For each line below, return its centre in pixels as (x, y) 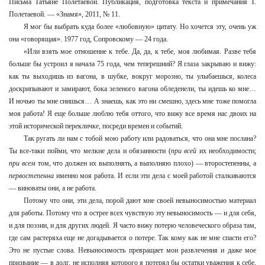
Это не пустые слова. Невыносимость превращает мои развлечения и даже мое (132, 250)
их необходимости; (227, 151)
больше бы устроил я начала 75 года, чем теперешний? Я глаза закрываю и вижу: (132, 64)
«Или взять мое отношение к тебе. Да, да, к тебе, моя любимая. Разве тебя (140, 51)
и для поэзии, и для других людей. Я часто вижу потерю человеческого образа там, (132, 225)
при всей (184, 151)
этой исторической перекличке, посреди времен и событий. (96, 126)
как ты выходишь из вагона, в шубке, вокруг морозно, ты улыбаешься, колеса (132, 76)
